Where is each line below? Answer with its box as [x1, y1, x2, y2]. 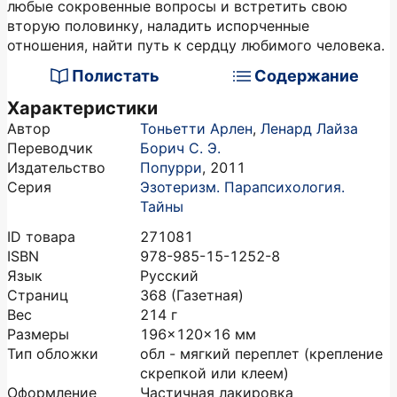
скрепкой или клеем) [140, 364, 289, 382]
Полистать [71, 66, 160, 85]
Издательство [7, 159, 105, 176]
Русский [140, 267, 198, 284]
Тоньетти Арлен [140, 120, 253, 137]
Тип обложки [7, 345, 98, 362]
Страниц [7, 286, 68, 304]
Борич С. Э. [140, 139, 221, 157]
